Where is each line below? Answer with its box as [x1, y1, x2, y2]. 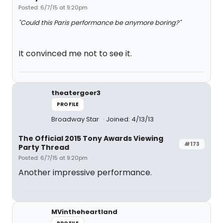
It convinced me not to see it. [18, 48, 132, 59]
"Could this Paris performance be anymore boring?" [18, 18, 181, 27]
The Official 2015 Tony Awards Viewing [18, 133, 163, 143]
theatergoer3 [51, 88, 101, 98]
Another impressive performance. [18, 167, 152, 178]
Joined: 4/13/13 [106, 114, 154, 124]
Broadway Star [51, 114, 101, 124]
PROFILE [57, 101, 79, 108]
